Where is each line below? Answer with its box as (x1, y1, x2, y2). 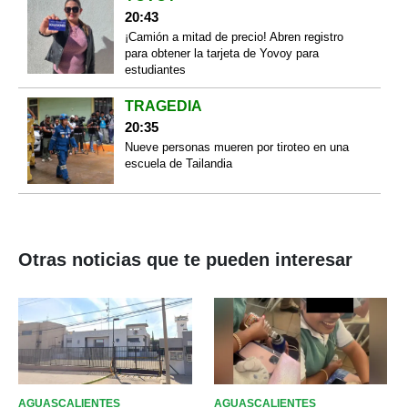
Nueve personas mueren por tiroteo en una (124, 140, 349, 155)
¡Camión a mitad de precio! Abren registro (124, 30, 343, 45)
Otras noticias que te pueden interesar (18, 249, 352, 270)
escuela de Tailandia (124, 157, 232, 171)
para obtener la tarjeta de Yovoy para (124, 46, 319, 61)
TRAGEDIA (124, 98, 202, 115)
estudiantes (124, 63, 186, 77)
